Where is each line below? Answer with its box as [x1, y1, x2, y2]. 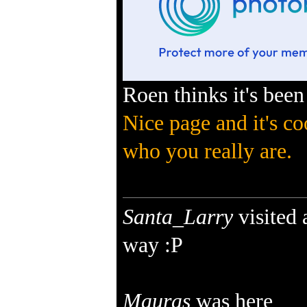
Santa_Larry [122, 204, 233, 229]
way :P [122, 232, 183, 257]
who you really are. [122, 138, 292, 163]
